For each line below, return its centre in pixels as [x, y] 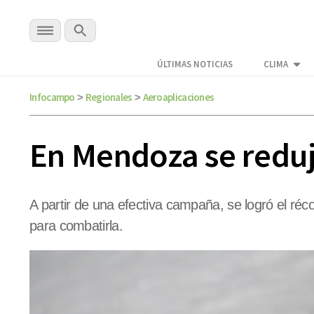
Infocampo [52, 97]
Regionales [109, 97]
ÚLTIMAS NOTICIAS [195, 64]
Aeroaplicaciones [178, 97]
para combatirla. [76, 226]
